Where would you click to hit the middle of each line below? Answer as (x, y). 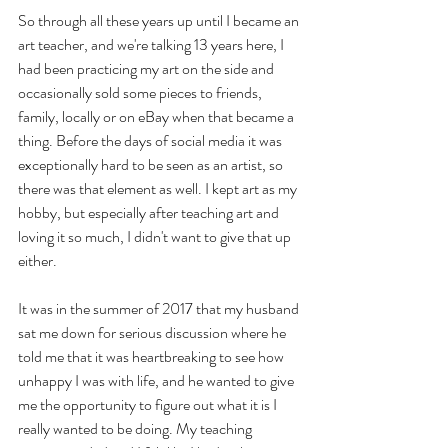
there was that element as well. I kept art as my (159, 188)
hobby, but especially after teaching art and (150, 212)
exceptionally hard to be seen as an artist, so (152, 164)
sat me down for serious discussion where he (153, 332)
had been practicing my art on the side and (147, 68)
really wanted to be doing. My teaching (136, 428)
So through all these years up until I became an (160, 20)
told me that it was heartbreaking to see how (152, 356)
